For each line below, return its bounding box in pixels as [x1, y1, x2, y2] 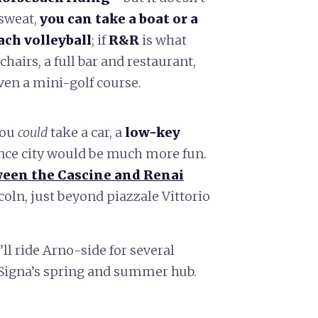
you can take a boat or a [40, 10, 198, 27]
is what [139, 31, 187, 48]
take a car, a [48, 124, 125, 141]
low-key [125, 124, 180, 141]
